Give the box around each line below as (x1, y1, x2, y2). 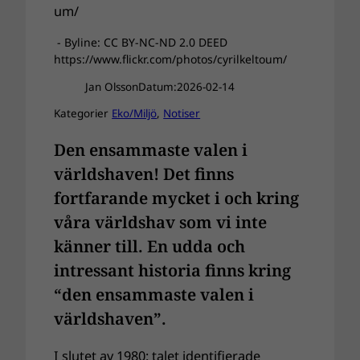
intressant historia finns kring (54, 259, 292, 282)
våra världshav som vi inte (54, 211, 268, 234)
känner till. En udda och (54, 235, 246, 258)
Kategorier (54, 105, 112, 121)
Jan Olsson (84, 79, 138, 94)
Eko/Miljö (112, 105, 157, 121)
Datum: (137, 79, 177, 94)
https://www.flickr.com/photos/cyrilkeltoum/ (54, 51, 288, 67)
